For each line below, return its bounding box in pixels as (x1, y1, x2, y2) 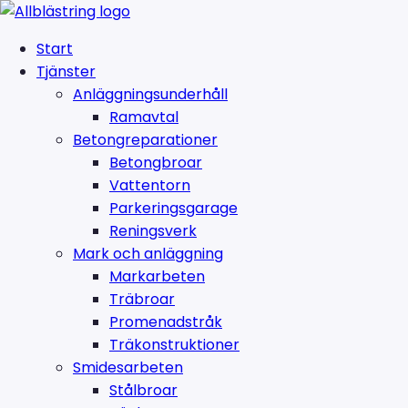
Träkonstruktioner (109, 334, 240, 355)
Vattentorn (109, 175, 190, 196)
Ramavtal (109, 107, 178, 127)
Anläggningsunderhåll (73, 84, 228, 105)
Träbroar (109, 289, 175, 310)
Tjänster (36, 61, 96, 82)
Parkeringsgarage (109, 198, 238, 219)
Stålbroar (109, 380, 178, 401)
